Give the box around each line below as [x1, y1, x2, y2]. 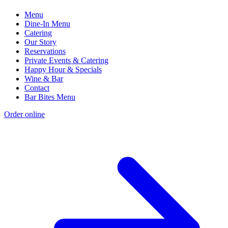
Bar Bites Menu [24, 92, 75, 101]
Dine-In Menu [24, 19, 70, 28]
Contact [24, 83, 49, 92]
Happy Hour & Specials [24, 65, 102, 74]
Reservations [24, 46, 66, 55]
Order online [4, 109, 45, 119]
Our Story [24, 37, 56, 46]
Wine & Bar [24, 74, 63, 83]
